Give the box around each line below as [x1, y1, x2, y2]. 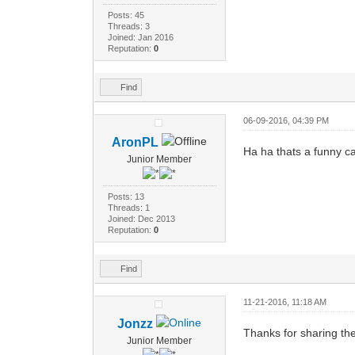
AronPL [112, 135, 159, 149]
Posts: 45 [108, 10, 145, 20]
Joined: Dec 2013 [108, 213, 176, 223]
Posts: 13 [108, 191, 145, 201]
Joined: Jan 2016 [108, 32, 174, 42]
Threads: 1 [108, 202, 151, 212]
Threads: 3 [108, 21, 151, 31]
